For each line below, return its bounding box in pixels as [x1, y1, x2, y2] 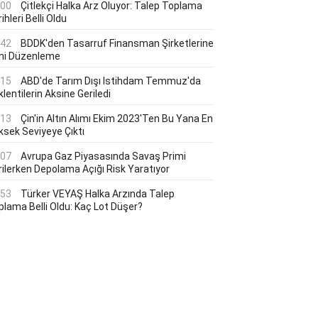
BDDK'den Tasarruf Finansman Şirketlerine [21, 38, 214, 49]
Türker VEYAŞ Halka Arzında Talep [21, 188, 175, 199]
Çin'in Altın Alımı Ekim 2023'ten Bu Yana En [21, 113, 213, 124]
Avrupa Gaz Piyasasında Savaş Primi [21, 150, 186, 162]
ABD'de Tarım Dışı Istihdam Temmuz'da [21, 75, 201, 87]
